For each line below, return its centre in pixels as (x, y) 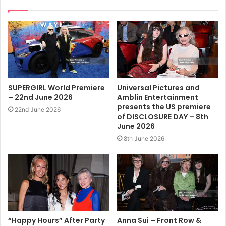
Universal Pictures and (158, 88)
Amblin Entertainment (158, 97)
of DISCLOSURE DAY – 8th (163, 116)
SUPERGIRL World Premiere (56, 88)
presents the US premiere (164, 107)
